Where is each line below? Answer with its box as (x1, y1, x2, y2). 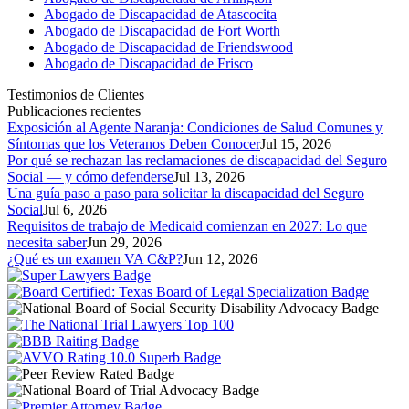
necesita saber (7, 234, 87, 250)
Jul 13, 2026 (173, 168, 245, 184)
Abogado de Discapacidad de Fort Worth (44, 22, 280, 38)
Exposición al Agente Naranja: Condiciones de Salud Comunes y (7, 119, 383, 135)
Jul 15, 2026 (260, 135, 331, 152)
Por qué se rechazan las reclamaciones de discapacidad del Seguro (7, 152, 387, 168)
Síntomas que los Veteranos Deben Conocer (7, 135, 260, 152)
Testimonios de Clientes (7, 86, 144, 102)
